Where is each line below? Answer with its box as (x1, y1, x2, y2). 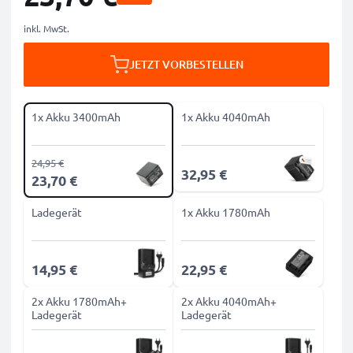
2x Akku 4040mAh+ (181, 294, 277, 308)
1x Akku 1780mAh (181, 205, 270, 219)
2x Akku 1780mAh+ (32, 294, 127, 308)
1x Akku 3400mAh (32, 110, 121, 124)
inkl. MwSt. (24, 22, 69, 35)
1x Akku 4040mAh (181, 110, 270, 124)
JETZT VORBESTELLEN (128, 57, 243, 72)
